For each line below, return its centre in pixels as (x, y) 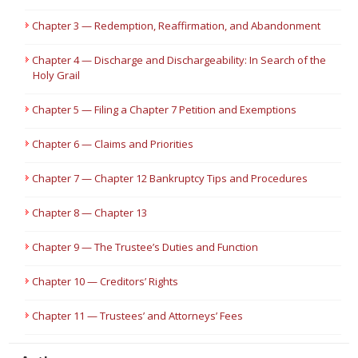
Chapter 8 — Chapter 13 (90, 213)
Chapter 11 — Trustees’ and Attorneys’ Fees (138, 316)
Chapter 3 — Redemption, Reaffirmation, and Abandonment (177, 26)
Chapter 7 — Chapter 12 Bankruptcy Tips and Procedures (170, 178)
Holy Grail (57, 75)
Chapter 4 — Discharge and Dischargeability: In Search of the (179, 60)
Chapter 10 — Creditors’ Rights (105, 281)
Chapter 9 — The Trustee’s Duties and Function (145, 247)
